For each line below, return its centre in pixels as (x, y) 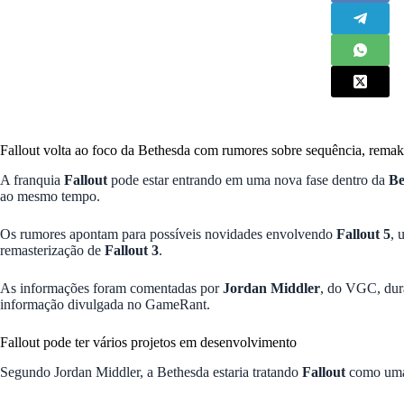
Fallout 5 (363, 234)
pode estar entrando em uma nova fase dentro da (248, 179)
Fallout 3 (132, 250)
